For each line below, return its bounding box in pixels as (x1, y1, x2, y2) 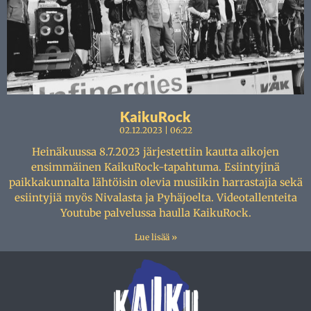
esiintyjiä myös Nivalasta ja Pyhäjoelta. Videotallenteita (14, 191, 297, 204)
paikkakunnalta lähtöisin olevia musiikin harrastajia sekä (8, 176, 303, 189)
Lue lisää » (134, 232, 177, 242)
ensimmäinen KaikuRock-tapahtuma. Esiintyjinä (31, 160, 280, 174)
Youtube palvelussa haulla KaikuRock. (60, 206, 251, 219)
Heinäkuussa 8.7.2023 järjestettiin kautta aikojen (32, 145, 279, 158)
